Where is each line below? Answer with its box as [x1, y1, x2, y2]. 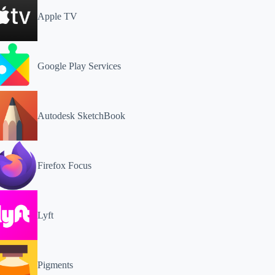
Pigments [37, 259, 73, 270]
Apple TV [37, 10, 77, 21]
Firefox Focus [37, 160, 91, 171]
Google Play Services [37, 60, 121, 71]
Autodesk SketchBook [37, 110, 125, 121]
